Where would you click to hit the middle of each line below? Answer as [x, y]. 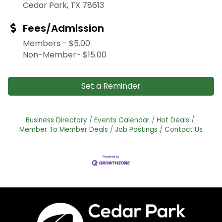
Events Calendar [122, 120]
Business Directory [56, 120]
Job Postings [136, 130]
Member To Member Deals [64, 130]
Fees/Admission [63, 28]
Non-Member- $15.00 [65, 55]
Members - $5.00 [56, 44]
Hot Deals [173, 120]
